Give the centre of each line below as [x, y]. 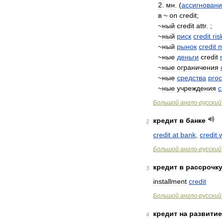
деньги [188, 57]
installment [170, 181]
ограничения [198, 67]
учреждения [196, 88]
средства [192, 78]
